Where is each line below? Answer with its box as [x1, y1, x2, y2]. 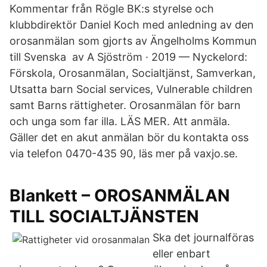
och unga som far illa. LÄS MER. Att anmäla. [10, 115, 230, 128]
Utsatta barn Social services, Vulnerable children [10, 83, 253, 95]
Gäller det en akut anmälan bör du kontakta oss [10, 131, 249, 144]
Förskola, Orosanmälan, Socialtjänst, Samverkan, [10, 67, 256, 79]
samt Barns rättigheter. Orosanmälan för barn [10, 99, 241, 111]
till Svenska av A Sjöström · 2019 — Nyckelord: [10, 51, 247, 63]
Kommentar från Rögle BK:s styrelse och [10, 2, 214, 15]
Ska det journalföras [153, 231, 254, 244]
